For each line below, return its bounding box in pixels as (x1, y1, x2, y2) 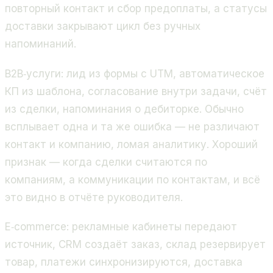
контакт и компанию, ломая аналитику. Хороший (5, 138, 258, 151)
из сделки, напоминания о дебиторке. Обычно (5, 102, 244, 115)
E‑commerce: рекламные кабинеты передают (5, 221, 237, 233)
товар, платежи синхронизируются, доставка (5, 256, 243, 269)
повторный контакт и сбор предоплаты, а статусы (5, 2, 267, 15)
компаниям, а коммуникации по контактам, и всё (5, 173, 260, 186)
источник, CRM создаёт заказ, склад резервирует (5, 238, 266, 251)
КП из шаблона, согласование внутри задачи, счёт (5, 85, 267, 97)
